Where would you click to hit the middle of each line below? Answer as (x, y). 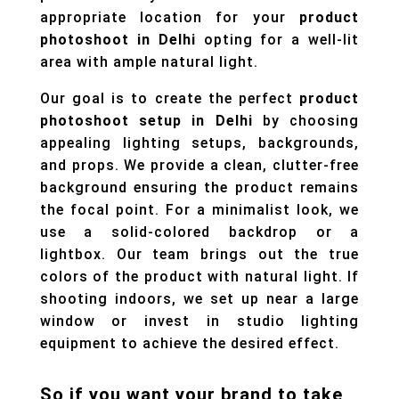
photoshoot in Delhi (122, 40)
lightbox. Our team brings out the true (199, 255)
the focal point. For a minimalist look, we (199, 210)
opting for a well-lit (281, 40)
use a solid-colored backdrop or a (199, 232)
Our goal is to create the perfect (170, 99)
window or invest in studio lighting (199, 322)
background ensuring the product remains (199, 188)
